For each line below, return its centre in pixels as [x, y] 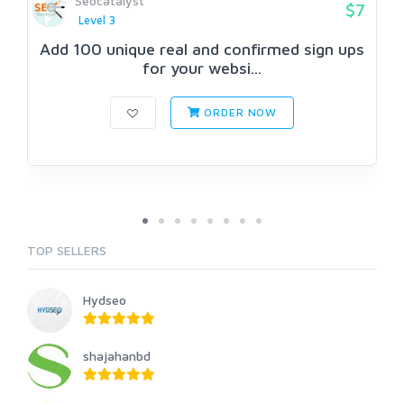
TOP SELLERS [67, 251]
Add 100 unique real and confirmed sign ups [202, 50]
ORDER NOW [239, 113]
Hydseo [105, 300]
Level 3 [96, 20]
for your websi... [202, 69]
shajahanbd [117, 356]
